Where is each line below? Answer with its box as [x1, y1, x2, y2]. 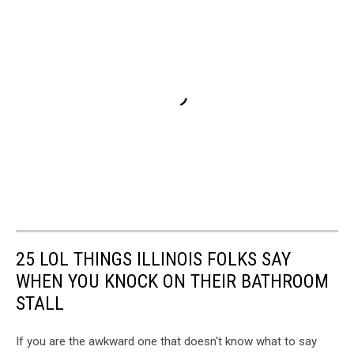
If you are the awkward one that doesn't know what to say [16, 333, 317, 348]
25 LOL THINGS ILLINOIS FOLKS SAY [16, 247, 291, 270]
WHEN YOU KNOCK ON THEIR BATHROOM [16, 269, 329, 292]
